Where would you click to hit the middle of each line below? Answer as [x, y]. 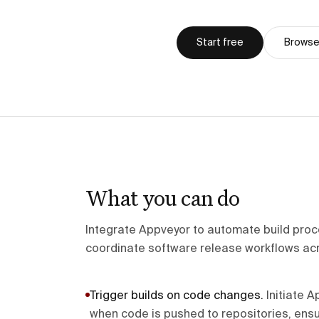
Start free [220, 43]
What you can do [163, 198]
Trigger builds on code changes [175, 296]
